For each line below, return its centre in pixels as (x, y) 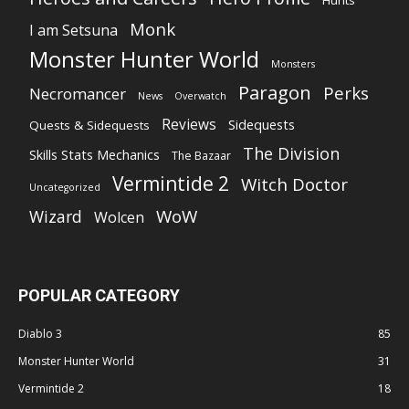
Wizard (56, 216)
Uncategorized (65, 187)
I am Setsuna (73, 30)
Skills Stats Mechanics (94, 154)
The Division (291, 153)
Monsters (293, 64)
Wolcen (119, 217)
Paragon (275, 92)
